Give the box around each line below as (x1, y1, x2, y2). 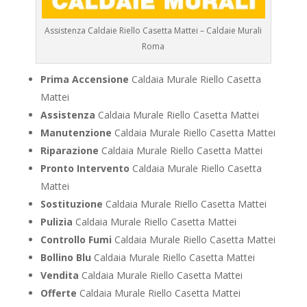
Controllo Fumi (40, 233, 112, 247)
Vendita (40, 269, 79, 282)
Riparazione (40, 144, 99, 158)
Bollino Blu (40, 251, 91, 265)
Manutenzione (40, 126, 112, 140)
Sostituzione (40, 197, 103, 211)
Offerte (40, 286, 77, 300)
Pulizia (40, 215, 73, 229)
